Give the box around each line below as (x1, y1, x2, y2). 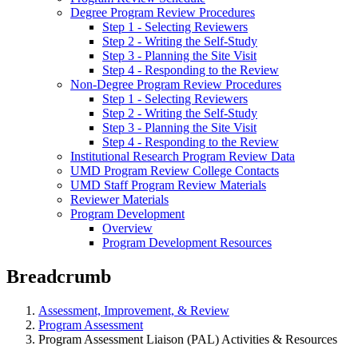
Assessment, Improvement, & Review (38, 303, 229, 317)
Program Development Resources (102, 236, 272, 249)
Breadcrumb (6, 265, 111, 287)
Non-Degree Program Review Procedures (70, 78, 281, 91)
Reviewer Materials (70, 193, 169, 206)
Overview (102, 221, 153, 235)
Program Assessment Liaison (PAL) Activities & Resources (38, 332, 337, 346)
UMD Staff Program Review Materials (70, 178, 266, 192)
